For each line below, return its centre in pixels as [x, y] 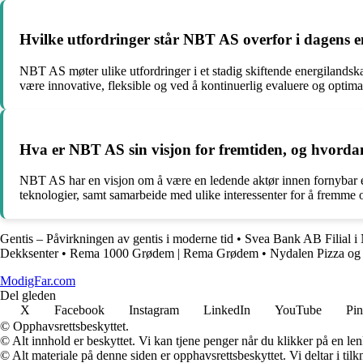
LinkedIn [227, 310]
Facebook [79, 310]
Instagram [154, 310]
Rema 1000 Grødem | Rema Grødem [164, 254]
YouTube [298, 310]
